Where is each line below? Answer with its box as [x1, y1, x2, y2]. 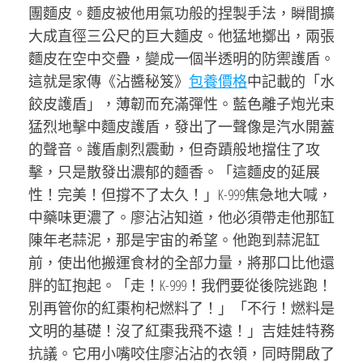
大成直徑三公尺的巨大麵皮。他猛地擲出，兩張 [28, 26, 335, 45]
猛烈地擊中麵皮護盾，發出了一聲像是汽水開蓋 [28, 117, 335, 136]
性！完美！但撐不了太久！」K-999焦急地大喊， [28, 185, 332, 204]
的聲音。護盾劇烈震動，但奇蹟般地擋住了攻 [28, 139, 320, 159]
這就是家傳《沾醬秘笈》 [28, 71, 189, 91]
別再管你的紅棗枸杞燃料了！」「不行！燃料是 [28, 298, 335, 318]
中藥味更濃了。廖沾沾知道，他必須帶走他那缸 [28, 207, 335, 227]
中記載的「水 [247, 71, 335, 91]
